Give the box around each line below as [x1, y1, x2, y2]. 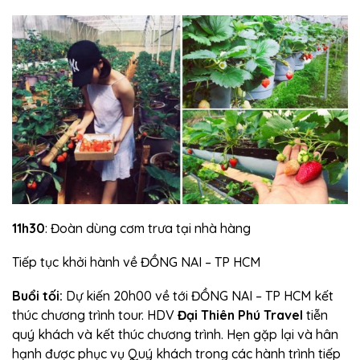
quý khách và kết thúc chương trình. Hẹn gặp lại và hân [12, 326, 338, 343]
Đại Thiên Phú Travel [178, 307, 303, 324]
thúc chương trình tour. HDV [12, 307, 178, 324]
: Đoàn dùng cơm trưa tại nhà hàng [45, 220, 251, 237]
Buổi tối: [12, 288, 63, 305]
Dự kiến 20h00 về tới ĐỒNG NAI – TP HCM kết [63, 288, 333, 305]
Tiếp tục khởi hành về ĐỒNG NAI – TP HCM [12, 254, 260, 271]
